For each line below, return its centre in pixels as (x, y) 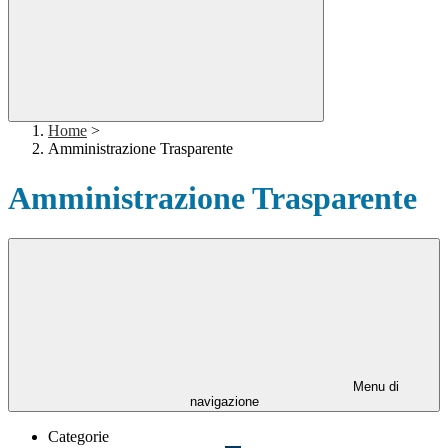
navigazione (224, 402)
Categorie (78, 437)
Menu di (374, 387)
